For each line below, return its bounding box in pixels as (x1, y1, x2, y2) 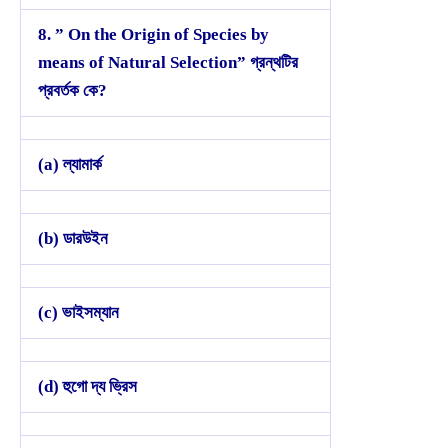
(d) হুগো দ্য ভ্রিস (38, 376, 137, 396)
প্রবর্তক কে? (38, 80, 107, 100)
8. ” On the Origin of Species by (38, 24, 269, 44)
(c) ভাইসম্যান (38, 302, 119, 322)
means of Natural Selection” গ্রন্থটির (38, 52, 298, 72)
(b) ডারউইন (38, 228, 108, 248)
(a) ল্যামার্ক (38, 154, 102, 174)
